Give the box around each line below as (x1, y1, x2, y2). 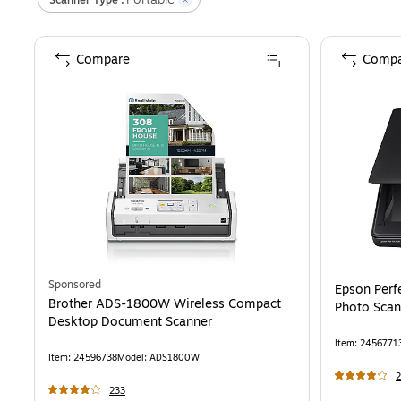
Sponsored (48, 277, 101, 294)
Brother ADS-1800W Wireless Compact (48, 294, 281, 314)
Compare (76, 50, 130, 70)
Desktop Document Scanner (48, 312, 212, 332)
